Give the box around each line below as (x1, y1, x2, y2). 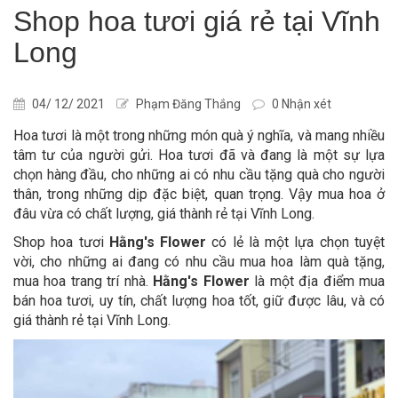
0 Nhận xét (269, 97, 331, 112)
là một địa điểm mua (249, 273, 386, 291)
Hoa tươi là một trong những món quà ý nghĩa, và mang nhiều (13, 127, 385, 145)
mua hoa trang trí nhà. (13, 273, 154, 291)
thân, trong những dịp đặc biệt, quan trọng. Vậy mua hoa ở (13, 186, 385, 203)
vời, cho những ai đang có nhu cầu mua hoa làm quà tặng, (13, 253, 385, 271)
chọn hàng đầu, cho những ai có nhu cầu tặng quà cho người (13, 166, 385, 184)
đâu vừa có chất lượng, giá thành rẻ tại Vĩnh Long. (13, 205, 318, 223)
